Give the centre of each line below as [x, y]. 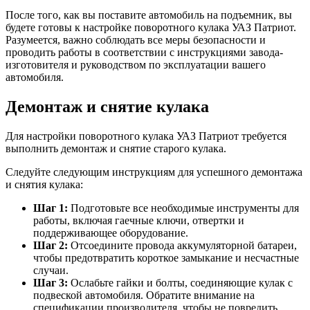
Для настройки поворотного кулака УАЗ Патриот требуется [146, 136]
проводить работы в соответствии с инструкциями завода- [144, 52]
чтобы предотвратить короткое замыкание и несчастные [166, 257]
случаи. [51, 270]
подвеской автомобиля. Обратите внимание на [144, 295]
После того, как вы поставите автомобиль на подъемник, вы [149, 15]
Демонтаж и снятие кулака [107, 106]
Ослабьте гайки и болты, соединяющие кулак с [180, 282]
